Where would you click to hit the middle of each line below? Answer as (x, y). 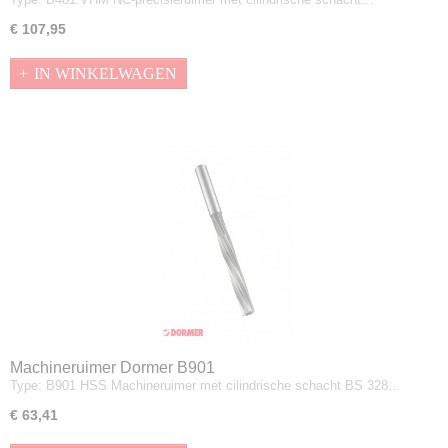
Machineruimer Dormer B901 (112, 367)
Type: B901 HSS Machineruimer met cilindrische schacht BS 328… (205, 385)
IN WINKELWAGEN (105, 73)
